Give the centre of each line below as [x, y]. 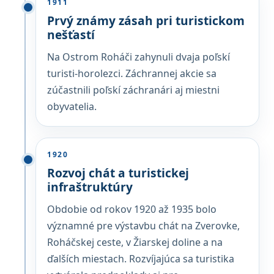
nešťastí [71, 35]
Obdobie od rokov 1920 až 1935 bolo [132, 209]
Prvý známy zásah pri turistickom [146, 20]
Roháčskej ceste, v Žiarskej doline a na [135, 242]
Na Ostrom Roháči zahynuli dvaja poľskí [139, 57]
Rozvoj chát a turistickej [118, 173]
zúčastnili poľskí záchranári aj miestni [133, 90]
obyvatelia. [72, 106]
